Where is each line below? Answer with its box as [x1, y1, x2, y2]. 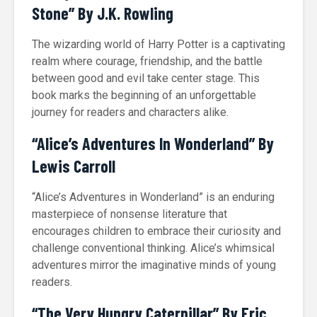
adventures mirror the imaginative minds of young [32, 258, 276, 272]
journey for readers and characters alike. [32, 105, 229, 119]
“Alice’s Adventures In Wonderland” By [32, 133, 274, 154]
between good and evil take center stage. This [32, 71, 260, 85]
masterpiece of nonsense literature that [32, 207, 227, 221]
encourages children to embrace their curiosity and [32, 224, 281, 238]
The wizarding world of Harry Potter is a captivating [32, 38, 285, 51]
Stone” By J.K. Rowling [32, 3, 173, 23]
